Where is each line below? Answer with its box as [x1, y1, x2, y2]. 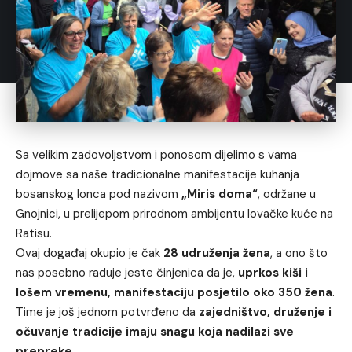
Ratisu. [16, 225, 52, 241]
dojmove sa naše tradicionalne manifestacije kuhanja [16, 167, 299, 182]
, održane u [258, 186, 316, 202]
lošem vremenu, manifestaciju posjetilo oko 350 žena [16, 284, 332, 300]
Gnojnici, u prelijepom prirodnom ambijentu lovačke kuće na [16, 206, 333, 222]
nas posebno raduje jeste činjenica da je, [16, 265, 238, 280]
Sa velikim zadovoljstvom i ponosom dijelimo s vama [16, 147, 297, 163]
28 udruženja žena [163, 245, 270, 261]
